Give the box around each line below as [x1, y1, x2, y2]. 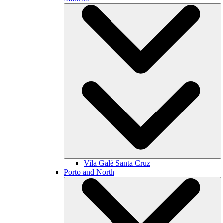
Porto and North [64, 168, 114, 176]
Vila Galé [84, 159, 115, 167]
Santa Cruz [115, 159, 150, 167]
